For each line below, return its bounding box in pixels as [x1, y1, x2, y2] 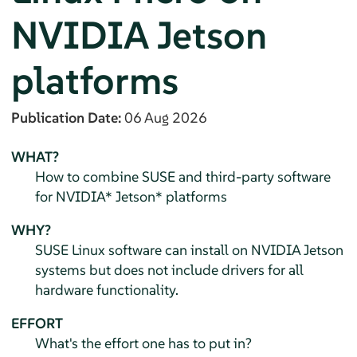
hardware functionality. [34, 280, 178, 299]
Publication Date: [10, 108, 124, 127]
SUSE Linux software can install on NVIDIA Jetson [34, 240, 343, 259]
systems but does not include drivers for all [34, 260, 304, 279]
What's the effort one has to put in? [34, 333, 252, 352]
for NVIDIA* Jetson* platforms [34, 186, 227, 206]
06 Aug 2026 [124, 108, 207, 127]
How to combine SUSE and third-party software [34, 167, 331, 186]
